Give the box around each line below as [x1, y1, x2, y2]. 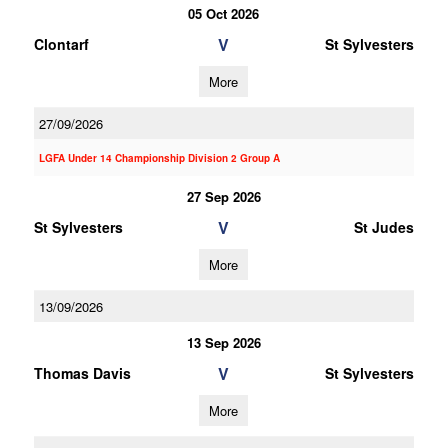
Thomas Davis [33, 363, 131, 383]
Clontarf [33, 34, 89, 54]
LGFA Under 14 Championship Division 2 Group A [38, 151, 280, 165]
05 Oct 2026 [188, 4, 260, 23]
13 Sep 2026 [186, 333, 261, 352]
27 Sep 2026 [186, 187, 261, 206]
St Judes [353, 217, 414, 237]
